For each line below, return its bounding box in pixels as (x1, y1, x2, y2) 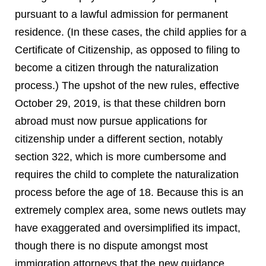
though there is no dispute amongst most (15, 240, 208, 252)
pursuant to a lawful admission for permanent (15, 8, 228, 20)
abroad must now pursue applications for (15, 115, 207, 127)
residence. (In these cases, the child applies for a (15, 26, 246, 38)
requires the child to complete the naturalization (15, 169, 239, 180)
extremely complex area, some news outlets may (15, 204, 246, 216)
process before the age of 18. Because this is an (15, 186, 243, 198)
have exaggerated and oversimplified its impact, (15, 222, 240, 234)
